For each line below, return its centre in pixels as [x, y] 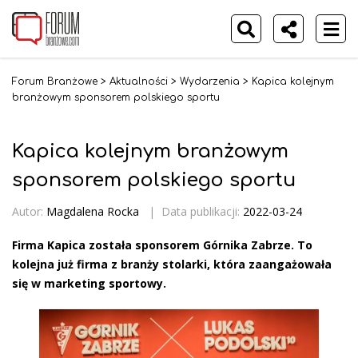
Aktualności [139, 82]
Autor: [28, 211]
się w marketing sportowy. [89, 283]
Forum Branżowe [55, 82]
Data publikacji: [202, 211]
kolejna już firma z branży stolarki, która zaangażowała [172, 264]
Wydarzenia [210, 82]
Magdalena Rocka [93, 211]
